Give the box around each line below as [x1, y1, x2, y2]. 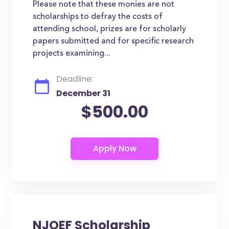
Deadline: [56, 73, 94, 85]
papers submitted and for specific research [33, 37, 194, 45]
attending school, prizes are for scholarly [33, 25, 187, 33]
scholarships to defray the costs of [33, 13, 163, 21]
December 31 [56, 87, 111, 99]
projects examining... [33, 50, 111, 58]
